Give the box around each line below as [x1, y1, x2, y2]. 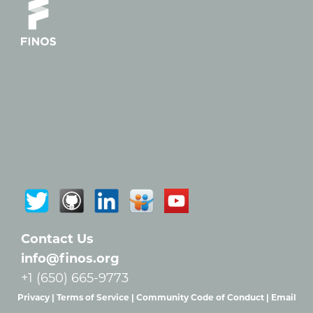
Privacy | [17, 291, 57, 303]
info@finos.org [21, 250, 119, 266]
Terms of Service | [56, 291, 136, 303]
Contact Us [21, 231, 94, 247]
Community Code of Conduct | [136, 291, 271, 303]
